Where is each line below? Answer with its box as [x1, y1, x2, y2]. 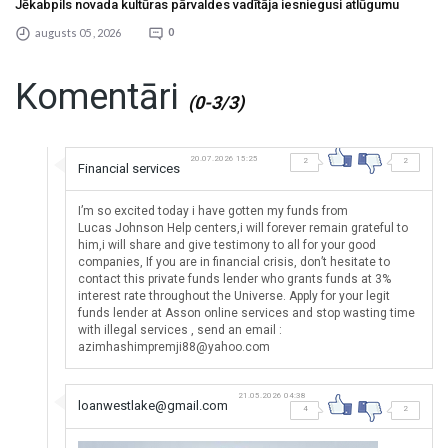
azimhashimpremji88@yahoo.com [78, 339, 271, 354]
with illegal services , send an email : [78, 322, 283, 337]
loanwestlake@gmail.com [78, 397, 229, 413]
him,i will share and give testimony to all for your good [78, 237, 377, 252]
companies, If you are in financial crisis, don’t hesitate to [78, 254, 391, 269]
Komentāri [15, 75, 188, 118]
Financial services [78, 160, 181, 176]
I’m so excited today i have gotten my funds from [78, 203, 349, 218]
